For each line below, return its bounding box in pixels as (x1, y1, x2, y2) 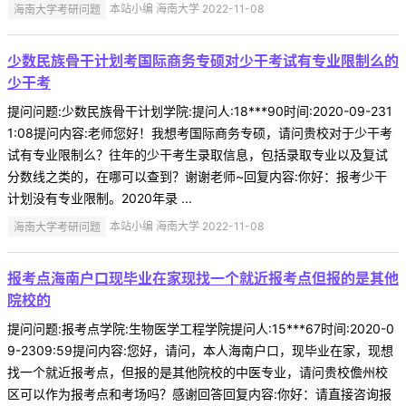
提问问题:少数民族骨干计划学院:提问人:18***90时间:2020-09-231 (7, 103, 392, 120)
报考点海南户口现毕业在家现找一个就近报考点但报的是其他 (7, 269, 399, 288)
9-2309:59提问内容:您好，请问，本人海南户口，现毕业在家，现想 (7, 343, 393, 359)
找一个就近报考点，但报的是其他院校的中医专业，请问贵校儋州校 (7, 364, 388, 381)
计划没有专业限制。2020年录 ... (7, 190, 192, 207)
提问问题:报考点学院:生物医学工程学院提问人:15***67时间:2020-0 (7, 321, 394, 337)
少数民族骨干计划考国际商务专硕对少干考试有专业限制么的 (7, 52, 399, 71)
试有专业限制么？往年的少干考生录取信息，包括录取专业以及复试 (7, 147, 388, 163)
